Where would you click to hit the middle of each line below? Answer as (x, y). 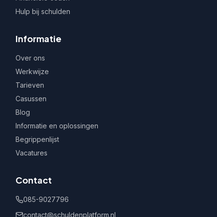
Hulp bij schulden (43, 11)
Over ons (30, 58)
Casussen (31, 98)
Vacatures (31, 153)
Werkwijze (32, 71)
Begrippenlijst (37, 139)
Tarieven (30, 85)
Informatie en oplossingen (57, 125)
